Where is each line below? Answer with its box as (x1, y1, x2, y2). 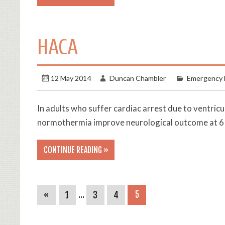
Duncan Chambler (109, 74, 167, 83)
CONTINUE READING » (43, 145, 108, 155)
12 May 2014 (51, 74, 91, 83)
